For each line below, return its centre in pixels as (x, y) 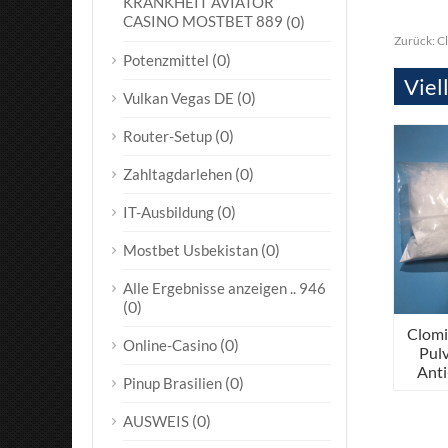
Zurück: (415, 40)
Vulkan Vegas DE (178, 98)
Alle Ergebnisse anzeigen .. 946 (224, 288)
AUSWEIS (156, 421)
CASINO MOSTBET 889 (203, 21)
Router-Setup (167, 136)
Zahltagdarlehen (177, 174)
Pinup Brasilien (172, 383)
